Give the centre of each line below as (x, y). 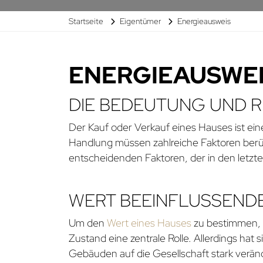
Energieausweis (204, 21)
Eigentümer (140, 21)
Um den (88, 223)
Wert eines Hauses (149, 223)
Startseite (86, 21)
